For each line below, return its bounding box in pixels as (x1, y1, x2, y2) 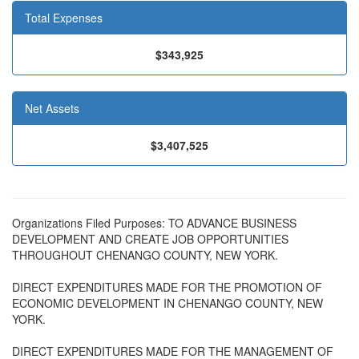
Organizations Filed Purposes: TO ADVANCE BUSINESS (12, 215, 296, 231)
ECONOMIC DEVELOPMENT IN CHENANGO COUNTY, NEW (12, 295, 323, 311)
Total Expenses (25, 10, 103, 26)
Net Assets (25, 100, 79, 116)
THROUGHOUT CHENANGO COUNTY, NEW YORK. (12, 247, 278, 263)
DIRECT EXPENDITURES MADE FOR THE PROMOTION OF (12, 279, 322, 295)
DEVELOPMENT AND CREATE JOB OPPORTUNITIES (12, 231, 288, 247)
